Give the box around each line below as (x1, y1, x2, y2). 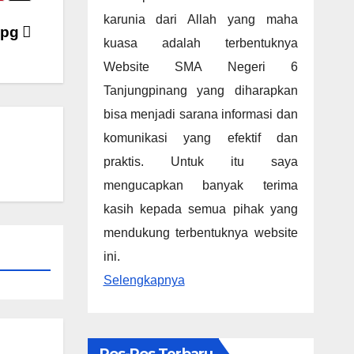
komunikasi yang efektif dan (103, 131, 298, 145)
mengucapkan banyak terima (103, 179, 298, 192)
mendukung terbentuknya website (103, 226, 298, 239)
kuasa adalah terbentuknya (103, 36, 298, 50)
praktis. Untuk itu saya (103, 155, 298, 168)
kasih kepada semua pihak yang (103, 202, 298, 216)
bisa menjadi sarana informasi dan (103, 107, 298, 121)
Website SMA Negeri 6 (103, 60, 298, 73)
